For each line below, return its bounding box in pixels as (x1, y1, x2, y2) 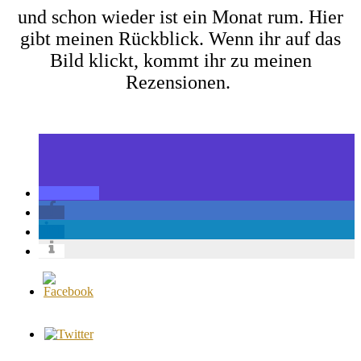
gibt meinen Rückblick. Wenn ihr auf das (20, 27, 341, 49)
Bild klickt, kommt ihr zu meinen (49, 49, 312, 71)
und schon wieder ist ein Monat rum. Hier (18, 6, 343, 27)
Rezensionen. (126, 71, 235, 93)
